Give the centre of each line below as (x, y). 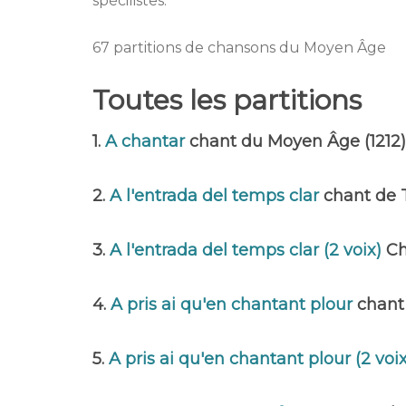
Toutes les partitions (227, 100)
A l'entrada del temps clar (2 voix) (248, 250)
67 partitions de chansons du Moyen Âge (239, 48)
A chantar (147, 141)
